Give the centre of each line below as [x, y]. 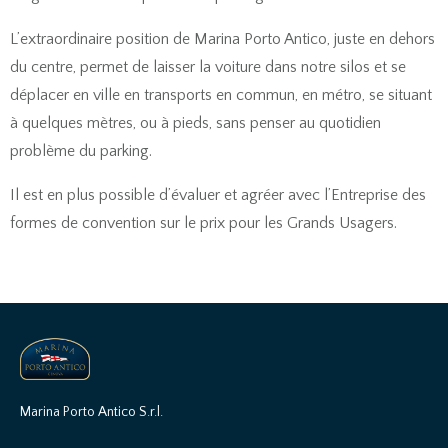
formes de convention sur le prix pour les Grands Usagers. [203, 223]
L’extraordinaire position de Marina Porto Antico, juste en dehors [222, 39]
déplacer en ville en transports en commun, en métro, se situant [221, 95]
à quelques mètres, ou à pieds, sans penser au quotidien [195, 123]
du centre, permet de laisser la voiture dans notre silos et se [208, 67]
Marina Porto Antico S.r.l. [91, 412]
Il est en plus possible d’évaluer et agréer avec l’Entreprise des [218, 195]
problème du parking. [81, 151]
